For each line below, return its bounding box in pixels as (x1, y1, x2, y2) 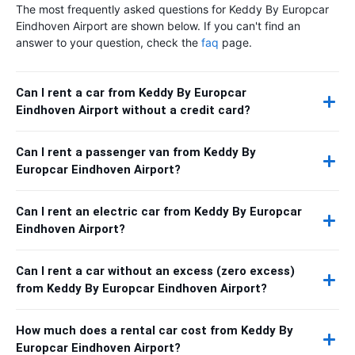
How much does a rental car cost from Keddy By (16, 323, 293, 338)
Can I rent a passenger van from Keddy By (16, 145, 256, 159)
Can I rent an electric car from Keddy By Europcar (16, 204, 302, 219)
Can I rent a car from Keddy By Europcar (16, 86, 246, 100)
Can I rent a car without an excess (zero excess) (16, 264, 295, 278)
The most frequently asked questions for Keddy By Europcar (16, 2, 329, 16)
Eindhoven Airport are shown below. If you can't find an (16, 19, 300, 32)
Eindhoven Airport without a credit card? (16, 103, 250, 117)
